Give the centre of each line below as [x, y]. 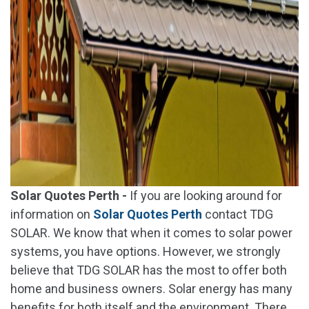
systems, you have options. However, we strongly [146, 251]
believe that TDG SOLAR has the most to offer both [149, 270]
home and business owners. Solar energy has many [151, 288]
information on [52, 214]
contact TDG [238, 214]
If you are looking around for [206, 195]
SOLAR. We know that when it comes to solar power [151, 232]
